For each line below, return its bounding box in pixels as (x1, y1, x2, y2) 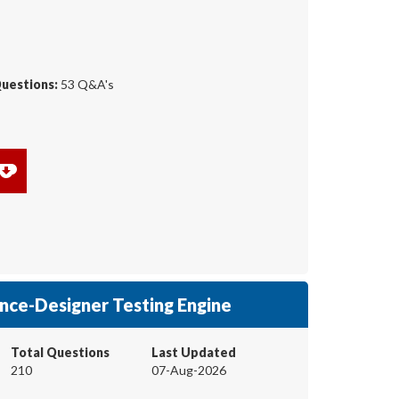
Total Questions (11, 344, 110, 360)
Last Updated (151, 344, 236, 360)
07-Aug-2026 (151, 362, 226, 378)
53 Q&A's (58, 77, 114, 92)
